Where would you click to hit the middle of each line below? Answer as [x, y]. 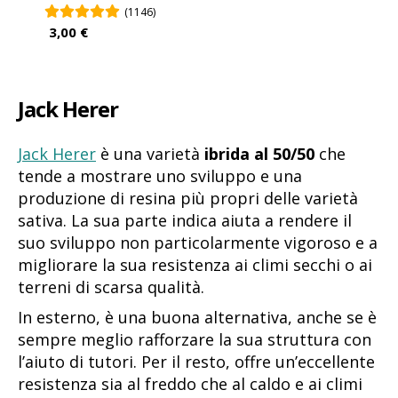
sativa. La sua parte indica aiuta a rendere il [185, 220]
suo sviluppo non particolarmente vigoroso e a [198, 242]
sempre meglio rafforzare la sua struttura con [195, 339]
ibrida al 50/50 [259, 153]
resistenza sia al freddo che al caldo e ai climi [190, 383]
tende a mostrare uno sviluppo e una [160, 175]
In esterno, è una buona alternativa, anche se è [197, 317]
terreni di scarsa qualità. [113, 287]
